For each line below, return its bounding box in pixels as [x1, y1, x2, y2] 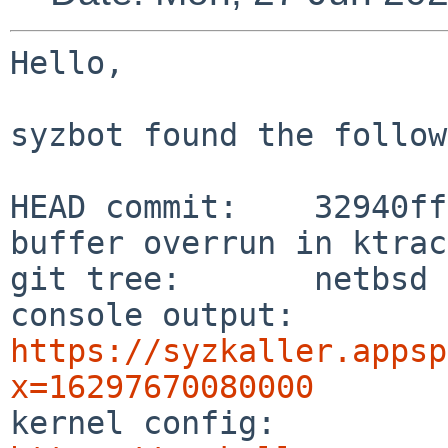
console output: [295, 296, 314, 333]
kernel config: [276, 404, 314, 441]
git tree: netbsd [10, 260, 428, 297]
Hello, [10, 44, 124, 81]
